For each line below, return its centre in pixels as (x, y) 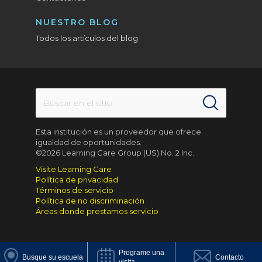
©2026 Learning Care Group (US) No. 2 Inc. (115, 153)
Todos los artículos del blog (87, 38)
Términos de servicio (75, 190)
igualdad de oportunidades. (89, 142)
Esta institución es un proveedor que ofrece (119, 132)
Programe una (142, 253)
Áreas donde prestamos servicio (97, 211)
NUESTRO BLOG (77, 22)
